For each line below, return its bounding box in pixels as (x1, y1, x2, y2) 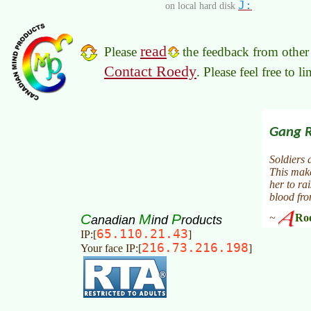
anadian (91, 212, 139, 228)
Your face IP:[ (81, 242, 142, 255)
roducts (181, 212, 222, 228)
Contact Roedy (104, 62, 196, 81)
